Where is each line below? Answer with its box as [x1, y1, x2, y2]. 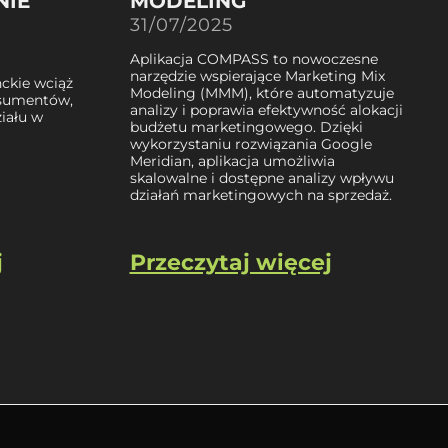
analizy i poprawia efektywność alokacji [129, 100, 403, 119]
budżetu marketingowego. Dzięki [129, 117, 363, 136]
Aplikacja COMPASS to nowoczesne [129, 49, 378, 68]
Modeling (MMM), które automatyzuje [129, 83, 394, 102]
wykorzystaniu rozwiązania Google [129, 134, 372, 153]
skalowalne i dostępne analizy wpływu [129, 168, 394, 187]
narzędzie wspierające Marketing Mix [129, 66, 385, 85]
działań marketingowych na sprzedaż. [129, 185, 392, 204]
